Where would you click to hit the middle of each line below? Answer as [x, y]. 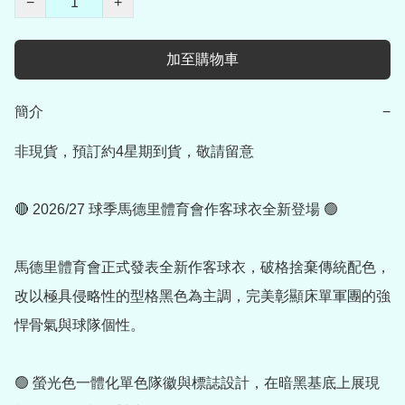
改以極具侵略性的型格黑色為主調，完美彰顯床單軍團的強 [202, 297]
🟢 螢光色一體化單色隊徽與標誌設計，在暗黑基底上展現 [197, 383]
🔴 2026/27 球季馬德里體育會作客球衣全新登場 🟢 [176, 210]
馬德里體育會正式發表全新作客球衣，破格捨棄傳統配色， [202, 268]
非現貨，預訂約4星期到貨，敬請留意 [134, 152]
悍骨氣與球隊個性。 [80, 325]
